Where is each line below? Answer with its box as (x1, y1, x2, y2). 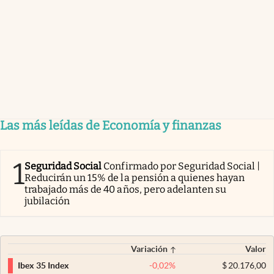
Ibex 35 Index (18, 261, 69, 271)
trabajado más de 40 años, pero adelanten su (24, 183, 227, 195)
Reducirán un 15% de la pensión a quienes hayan (24, 171, 245, 183)
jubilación (24, 194, 70, 207)
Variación (131, 243, 168, 254)
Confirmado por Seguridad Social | (103, 160, 261, 172)
